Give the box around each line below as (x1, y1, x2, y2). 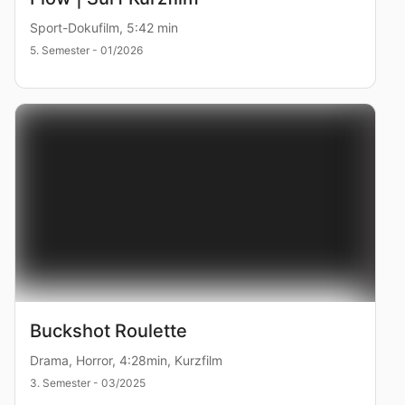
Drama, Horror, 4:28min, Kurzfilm (30, 352, 222, 368)
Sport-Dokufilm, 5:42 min (30, 19, 178, 35)
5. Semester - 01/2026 (30, 42, 143, 57)
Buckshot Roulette (30, 319, 187, 342)
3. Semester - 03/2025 (30, 375, 146, 390)
